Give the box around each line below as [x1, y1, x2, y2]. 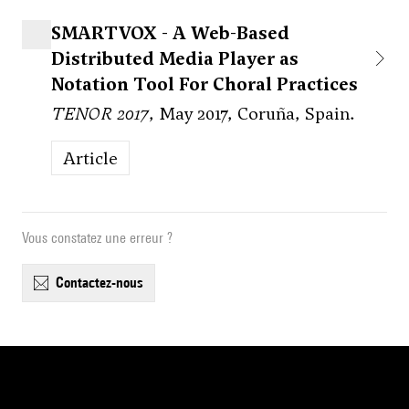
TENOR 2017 [51, 101, 149, 126]
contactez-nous [64, 274, 143, 292]
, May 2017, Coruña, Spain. [149, 101, 355, 126]
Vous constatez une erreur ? [22, 229, 173, 247]
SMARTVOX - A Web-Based [51, 21, 289, 46]
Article [76, 146, 118, 171]
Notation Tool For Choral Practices [51, 72, 358, 97]
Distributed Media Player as [51, 47, 299, 71]
